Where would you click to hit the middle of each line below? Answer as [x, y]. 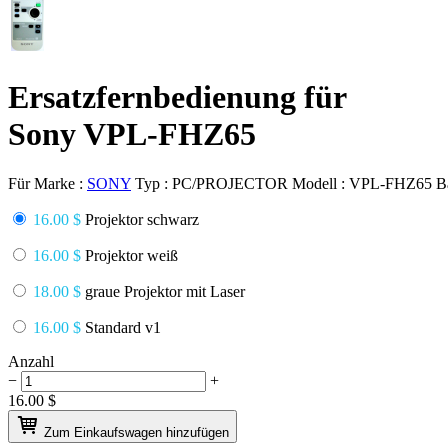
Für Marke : [47, 183]
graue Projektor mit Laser [163, 291]
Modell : [320, 183]
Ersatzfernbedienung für [177, 97]
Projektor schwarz [140, 219]
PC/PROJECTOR [230, 183]
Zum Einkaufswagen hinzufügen [136, 432]
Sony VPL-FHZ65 [132, 134]
